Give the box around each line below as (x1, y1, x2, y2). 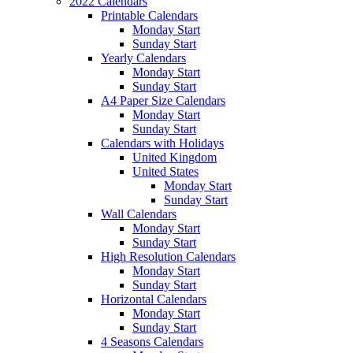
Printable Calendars (101, 8, 198, 22)
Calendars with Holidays (101, 136, 224, 150)
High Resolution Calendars (101, 249, 236, 263)
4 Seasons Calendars (101, 334, 203, 348)
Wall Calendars (101, 206, 176, 221)
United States (132, 164, 199, 178)
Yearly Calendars (101, 50, 186, 65)
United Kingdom (132, 150, 217, 164)
